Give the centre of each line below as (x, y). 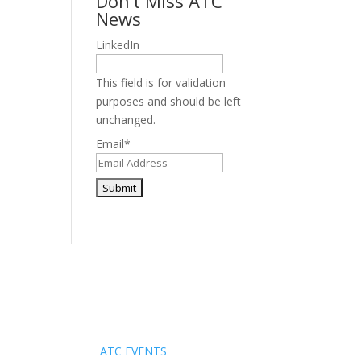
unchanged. (126, 119)
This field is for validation (161, 82)
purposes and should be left (169, 101)
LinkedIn (118, 44)
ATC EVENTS (134, 351)
